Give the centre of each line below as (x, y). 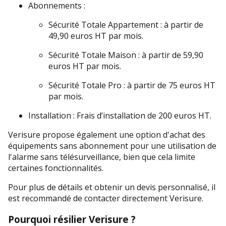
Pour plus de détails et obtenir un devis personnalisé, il (112, 187)
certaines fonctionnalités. (56, 168)
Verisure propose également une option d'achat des (107, 134)
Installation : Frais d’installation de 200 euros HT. (120, 115)
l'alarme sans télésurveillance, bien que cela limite (102, 157)
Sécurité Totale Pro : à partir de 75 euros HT (132, 85)
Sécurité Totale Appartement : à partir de (126, 24)
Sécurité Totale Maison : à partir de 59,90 (126, 55)
